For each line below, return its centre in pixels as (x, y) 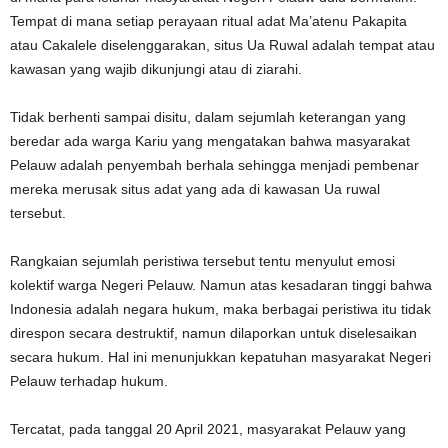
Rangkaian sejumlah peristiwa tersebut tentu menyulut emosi (202, 260)
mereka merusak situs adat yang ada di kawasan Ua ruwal (195, 188)
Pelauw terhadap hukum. (89, 380)
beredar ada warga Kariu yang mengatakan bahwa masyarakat (210, 140)
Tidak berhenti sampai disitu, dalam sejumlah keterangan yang (208, 116)
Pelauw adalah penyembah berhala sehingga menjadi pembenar (214, 164)
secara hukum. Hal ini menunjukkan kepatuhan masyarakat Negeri (220, 356)
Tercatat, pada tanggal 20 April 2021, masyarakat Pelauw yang (208, 428)
